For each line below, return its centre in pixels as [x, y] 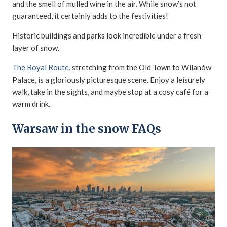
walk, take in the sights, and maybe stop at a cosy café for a [110, 92]
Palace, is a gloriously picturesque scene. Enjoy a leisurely [109, 80]
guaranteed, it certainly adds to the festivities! [90, 16]
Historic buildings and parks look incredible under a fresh [107, 36]
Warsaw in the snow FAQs [87, 128]
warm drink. [31, 104]
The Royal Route [41, 68]
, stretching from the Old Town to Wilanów [140, 68]
